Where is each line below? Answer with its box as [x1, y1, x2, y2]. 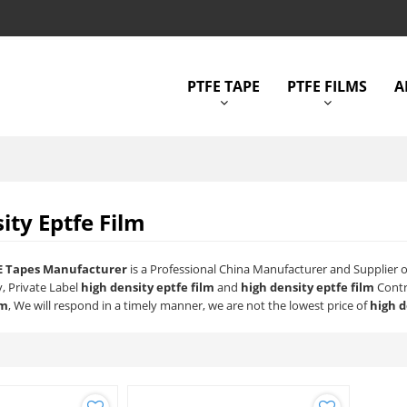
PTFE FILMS [287, 76, 367, 96]
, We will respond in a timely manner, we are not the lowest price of [8, 297, 371, 314]
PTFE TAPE [187, 76, 260, 96]
